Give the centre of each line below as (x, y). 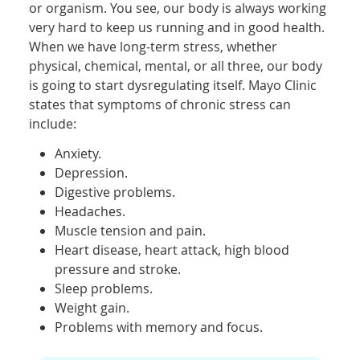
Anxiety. (78, 154)
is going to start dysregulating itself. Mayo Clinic (173, 86)
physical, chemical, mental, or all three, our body (176, 66)
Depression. (92, 173)
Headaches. (90, 212)
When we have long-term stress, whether (153, 47)
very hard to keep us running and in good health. (177, 28)
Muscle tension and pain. (131, 231)
